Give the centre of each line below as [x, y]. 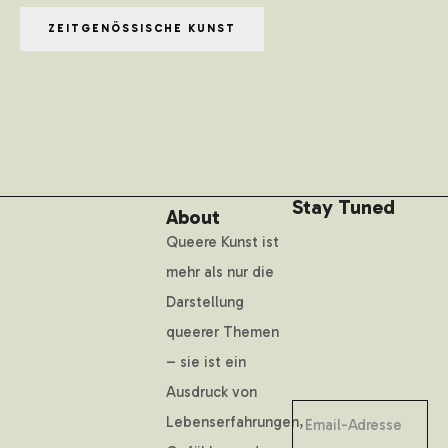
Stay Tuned [343, 206]
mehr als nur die [220, 271]
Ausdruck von [211, 391]
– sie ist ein [206, 361]
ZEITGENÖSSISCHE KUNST [142, 28]
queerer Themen [222, 331]
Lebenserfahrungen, [234, 421]
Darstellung [205, 301]
